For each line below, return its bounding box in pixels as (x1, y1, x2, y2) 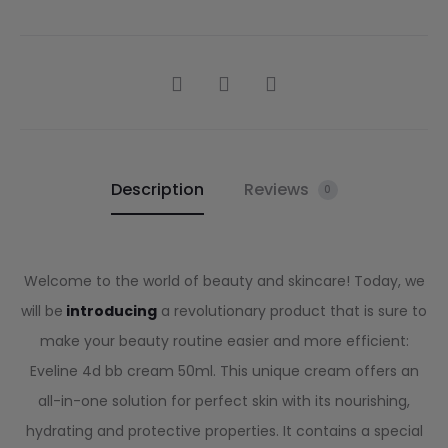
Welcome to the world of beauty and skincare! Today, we (23, 270, 425, 291)
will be (21, 300, 63, 321)
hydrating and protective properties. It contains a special (25, 420, 423, 441)
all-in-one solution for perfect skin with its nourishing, (38, 390, 410, 411)
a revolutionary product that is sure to (157, 300, 427, 321)
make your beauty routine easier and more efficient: (39, 330, 409, 351)
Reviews (243, 177, 313, 201)
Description (110, 177, 204, 201)
